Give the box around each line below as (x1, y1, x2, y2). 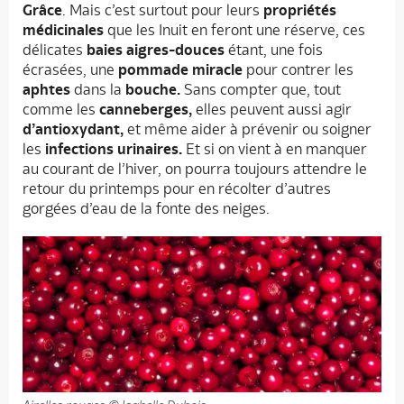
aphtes (23, 80, 70, 99)
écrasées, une (23, 60, 118, 79)
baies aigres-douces (83, 41, 225, 60)
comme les (23, 100, 99, 119)
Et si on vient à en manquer (182, 140, 367, 159)
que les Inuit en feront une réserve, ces (104, 21, 365, 40)
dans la (70, 80, 125, 99)
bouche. (125, 80, 180, 99)
